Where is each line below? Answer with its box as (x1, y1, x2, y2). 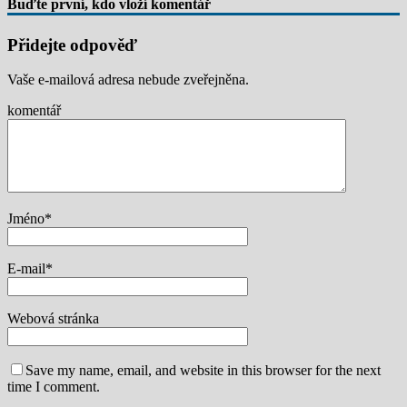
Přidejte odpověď (7, 35, 137, 55)
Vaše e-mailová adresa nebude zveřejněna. (7, 72, 249, 88)
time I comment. (7, 379, 100, 395)
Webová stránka (7, 311, 99, 327)
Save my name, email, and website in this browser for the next (25, 362, 381, 379)
